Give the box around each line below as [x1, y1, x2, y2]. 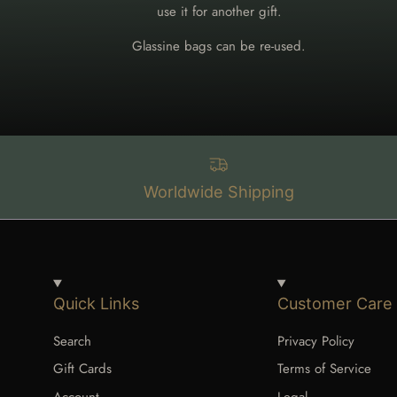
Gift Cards [53, 359, 112, 379]
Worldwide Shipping [144, 182, 295, 201]
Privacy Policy [276, 331, 354, 351]
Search [53, 331, 91, 351]
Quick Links [53, 293, 139, 313]
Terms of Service [276, 359, 371, 379]
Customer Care [276, 293, 393, 313]
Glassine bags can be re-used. [132, 35, 307, 56]
